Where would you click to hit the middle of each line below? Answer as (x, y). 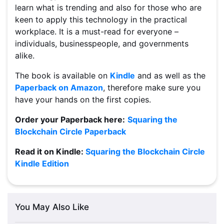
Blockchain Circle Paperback (70, 132)
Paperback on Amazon (59, 88)
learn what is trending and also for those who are (108, 8)
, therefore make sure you (152, 88)
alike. (25, 56)
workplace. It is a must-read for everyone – (97, 32)
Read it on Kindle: (50, 152)
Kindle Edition (42, 164)
